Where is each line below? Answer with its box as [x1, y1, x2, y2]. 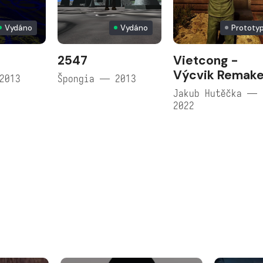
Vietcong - [173, 52, 239, 69]
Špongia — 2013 [58, 72, 137, 85]
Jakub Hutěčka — [173, 87, 258, 100]
